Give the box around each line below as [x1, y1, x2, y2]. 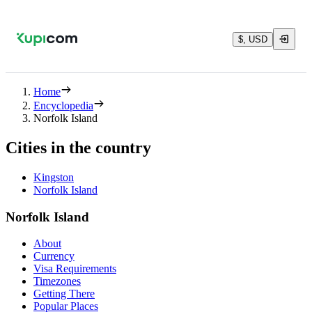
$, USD [238, 33, 267, 45]
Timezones [33, 275, 81, 288]
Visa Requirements [33, 263, 116, 275]
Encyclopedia [33, 100, 93, 111]
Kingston [33, 171, 74, 183]
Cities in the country [6, 138, 151, 157]
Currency [33, 250, 75, 263]
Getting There [33, 288, 95, 300]
